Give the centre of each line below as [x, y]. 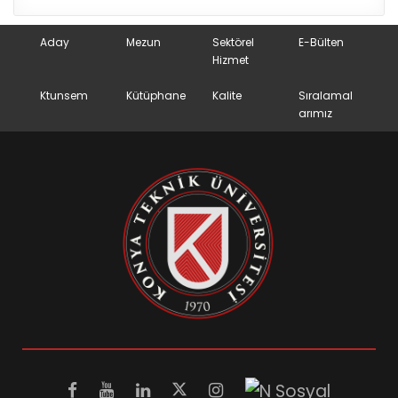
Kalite [227, 96]
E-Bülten [321, 43]
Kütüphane [156, 96]
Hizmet [231, 60]
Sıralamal [326, 96]
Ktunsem [64, 96]
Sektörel [233, 43]
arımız [315, 114]
